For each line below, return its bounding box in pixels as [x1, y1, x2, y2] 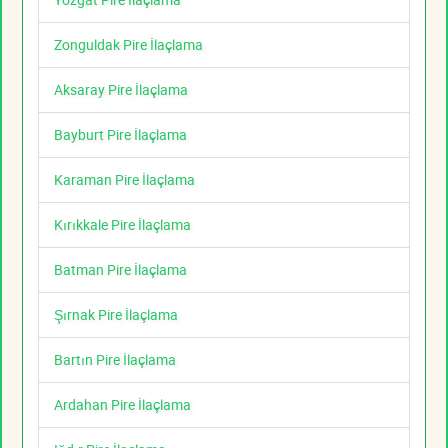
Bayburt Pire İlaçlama [54, 125, 187, 145]
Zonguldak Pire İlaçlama [54, 35, 203, 55]
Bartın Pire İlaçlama [54, 350, 176, 370]
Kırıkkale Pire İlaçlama [54, 215, 191, 235]
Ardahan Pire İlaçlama [54, 395, 191, 415]
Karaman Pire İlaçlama [54, 170, 195, 190]
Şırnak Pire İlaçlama [54, 305, 178, 325]
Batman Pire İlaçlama [54, 260, 187, 280]
